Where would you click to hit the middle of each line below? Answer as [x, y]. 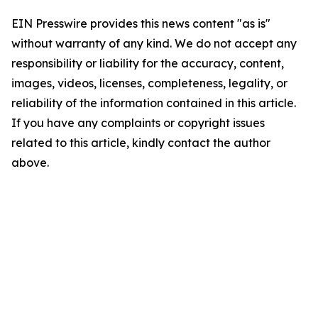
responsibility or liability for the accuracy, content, [148, 63]
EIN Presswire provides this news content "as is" [141, 23]
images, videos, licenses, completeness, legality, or [149, 83]
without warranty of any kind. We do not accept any [154, 43]
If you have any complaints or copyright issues [138, 123]
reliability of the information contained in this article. [154, 103]
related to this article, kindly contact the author [141, 143]
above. [30, 163]
